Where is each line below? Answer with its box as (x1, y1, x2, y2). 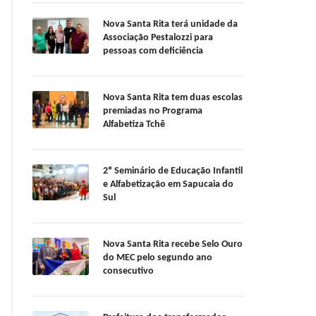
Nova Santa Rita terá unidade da (103, 19, 238, 30)
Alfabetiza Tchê (103, 119, 165, 130)
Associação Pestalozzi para (103, 32, 213, 44)
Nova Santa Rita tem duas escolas (103, 92, 243, 104)
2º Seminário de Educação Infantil (103, 166, 243, 177)
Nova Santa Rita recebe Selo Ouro (103, 239, 243, 250)
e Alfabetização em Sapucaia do (103, 179, 233, 190)
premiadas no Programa (103, 106, 202, 117)
